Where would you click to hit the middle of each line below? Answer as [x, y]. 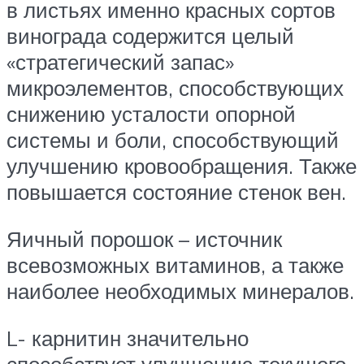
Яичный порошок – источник [144, 238]
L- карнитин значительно [128, 338]
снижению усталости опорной [151, 114]
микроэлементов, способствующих [175, 88]
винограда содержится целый [150, 36]
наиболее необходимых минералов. [180, 290]
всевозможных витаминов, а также [175, 264]
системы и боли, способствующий [173, 140]
